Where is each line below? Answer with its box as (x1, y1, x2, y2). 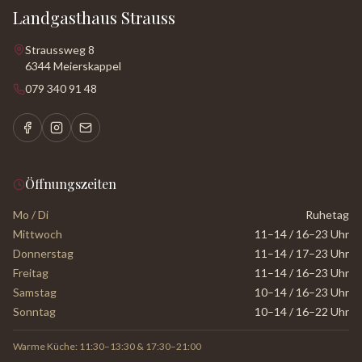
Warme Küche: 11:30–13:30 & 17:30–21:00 (13, 340, 201, 352)
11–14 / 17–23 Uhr (255, 246, 349, 260)
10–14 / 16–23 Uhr (255, 285, 349, 299)
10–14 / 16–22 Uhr (255, 305, 349, 318)
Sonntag (13, 305, 56, 318)
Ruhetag (305, 208, 349, 221)
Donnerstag (13, 246, 74, 260)
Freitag (13, 266, 48, 280)
